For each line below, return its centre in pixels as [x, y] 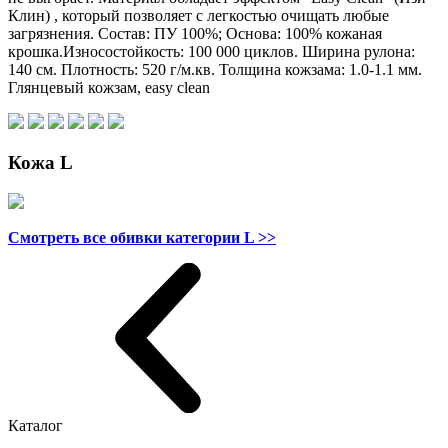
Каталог [35, 425]
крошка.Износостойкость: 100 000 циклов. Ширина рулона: [211, 52]
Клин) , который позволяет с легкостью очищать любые [198, 16]
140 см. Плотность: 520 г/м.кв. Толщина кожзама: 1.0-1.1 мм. [215, 70]
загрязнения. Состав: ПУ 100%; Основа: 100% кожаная [195, 34]
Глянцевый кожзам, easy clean [109, 88]
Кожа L [40, 163]
